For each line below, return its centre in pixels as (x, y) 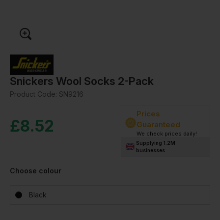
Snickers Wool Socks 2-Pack (82, 81)
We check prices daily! (167, 133)
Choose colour (36, 170)
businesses (151, 150)
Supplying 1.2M (156, 143)
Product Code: (34, 94)
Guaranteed (158, 124)
